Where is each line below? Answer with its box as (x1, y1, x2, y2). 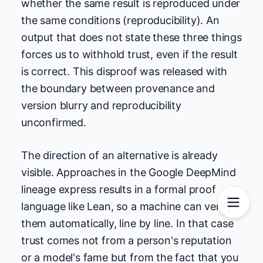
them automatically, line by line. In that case (21, 217, 234, 230)
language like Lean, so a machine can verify (21, 200, 232, 213)
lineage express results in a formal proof (21, 183, 216, 196)
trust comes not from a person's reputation (21, 234, 232, 247)
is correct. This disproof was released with (21, 65, 228, 78)
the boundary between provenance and (21, 82, 215, 95)
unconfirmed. (21, 116, 86, 129)
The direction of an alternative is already (21, 149, 218, 162)
